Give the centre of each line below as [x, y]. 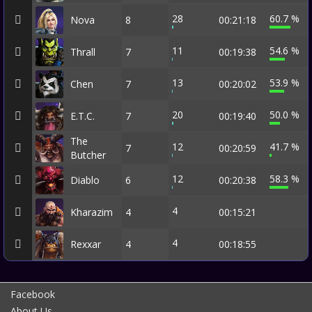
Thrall [83, 52]
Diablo [85, 180]
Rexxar [86, 244]
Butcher [88, 155]
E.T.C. [83, 116]
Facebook [33, 294]
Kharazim [92, 212]
